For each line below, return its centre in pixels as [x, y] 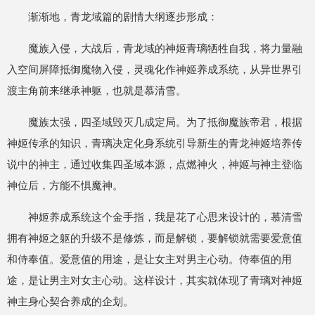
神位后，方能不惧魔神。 [65, 185]
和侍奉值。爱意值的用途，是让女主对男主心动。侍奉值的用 [149, 259]
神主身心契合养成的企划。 [70, 301]
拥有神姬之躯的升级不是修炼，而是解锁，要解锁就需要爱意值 [155, 238]
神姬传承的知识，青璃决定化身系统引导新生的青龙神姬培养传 [155, 143]
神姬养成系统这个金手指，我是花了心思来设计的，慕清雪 [165, 217]
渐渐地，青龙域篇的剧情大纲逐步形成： [123, 17]
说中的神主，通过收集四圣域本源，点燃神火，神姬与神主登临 [155, 164]
